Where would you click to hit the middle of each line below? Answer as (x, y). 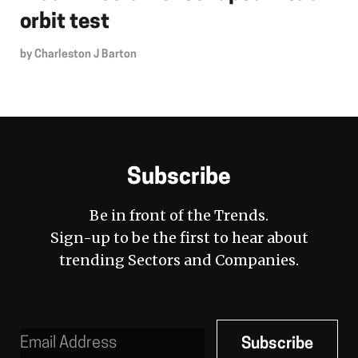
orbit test (65, 22)
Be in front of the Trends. (179, 215)
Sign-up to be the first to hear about (179, 237)
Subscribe (179, 178)
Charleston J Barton (86, 54)
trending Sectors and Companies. (179, 260)
